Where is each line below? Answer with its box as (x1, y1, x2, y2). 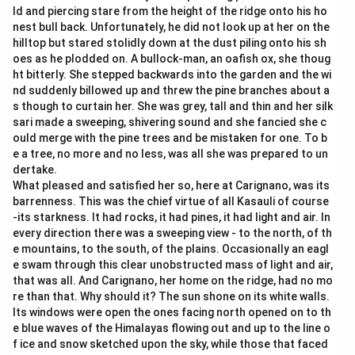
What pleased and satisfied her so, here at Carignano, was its (13, 179, 330, 192)
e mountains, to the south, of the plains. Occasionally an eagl (13, 242, 329, 255)
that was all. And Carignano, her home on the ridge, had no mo (13, 274, 333, 287)
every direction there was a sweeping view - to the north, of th (13, 227, 332, 239)
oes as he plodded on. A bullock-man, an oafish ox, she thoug (13, 52, 330, 65)
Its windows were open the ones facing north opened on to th (13, 306, 331, 319)
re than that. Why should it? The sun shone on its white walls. (13, 290, 330, 303)
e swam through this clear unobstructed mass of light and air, (13, 258, 333, 271)
